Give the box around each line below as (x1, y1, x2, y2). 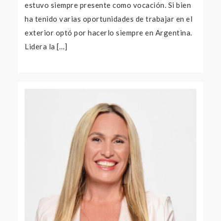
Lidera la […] (25, 42, 68, 51)
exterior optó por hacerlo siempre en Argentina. (25, 28, 192, 37)
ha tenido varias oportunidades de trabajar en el (25, 14, 192, 24)
